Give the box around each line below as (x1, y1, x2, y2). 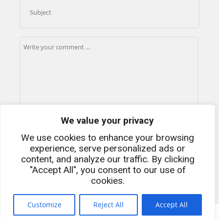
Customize (27, 200, 62, 209)
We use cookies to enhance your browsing (21, 132, 194, 143)
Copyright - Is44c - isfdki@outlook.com (54, 208, 165, 216)
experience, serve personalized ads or (30, 143, 185, 154)
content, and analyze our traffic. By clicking (21, 153, 195, 165)
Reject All (93, 200, 124, 209)
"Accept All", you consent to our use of (29, 164, 186, 175)
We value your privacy (61, 115, 154, 126)
